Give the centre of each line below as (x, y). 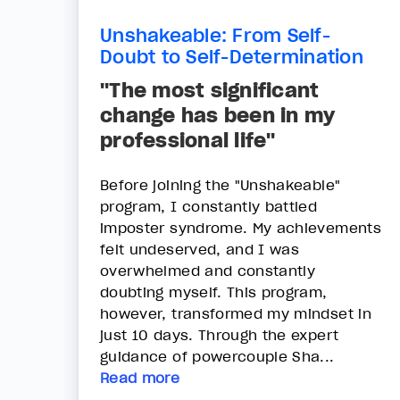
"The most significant (210, 90)
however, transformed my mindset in (236, 313)
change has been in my (218, 115)
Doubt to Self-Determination (232, 57)
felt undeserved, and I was (200, 249)
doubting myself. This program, (214, 292)
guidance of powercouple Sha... (217, 356)
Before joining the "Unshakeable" (221, 184)
